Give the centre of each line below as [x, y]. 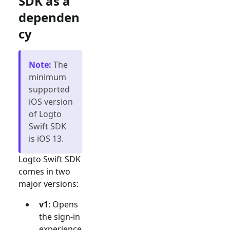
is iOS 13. [46, 138]
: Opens [63, 204]
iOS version [51, 101]
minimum [47, 77]
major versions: [49, 184]
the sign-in [60, 216]
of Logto [45, 114]
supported [49, 89]
